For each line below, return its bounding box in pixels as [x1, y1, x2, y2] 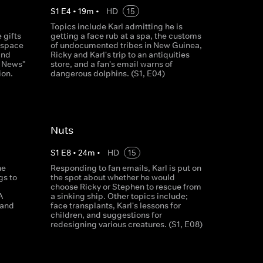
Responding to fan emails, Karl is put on [50, 163, 201, 173]
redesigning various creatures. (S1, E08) [50, 219, 203, 230]
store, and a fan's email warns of [50, 59, 173, 69]
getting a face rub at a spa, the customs [50, 31, 201, 41]
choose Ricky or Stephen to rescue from [50, 181, 201, 192]
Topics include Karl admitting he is [50, 21, 183, 32]
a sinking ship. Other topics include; [50, 191, 188, 201]
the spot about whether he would [50, 172, 175, 183]
